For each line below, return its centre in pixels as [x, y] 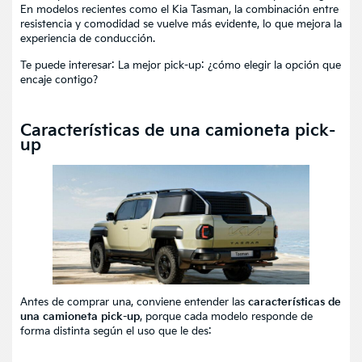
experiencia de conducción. [88, 39]
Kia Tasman [200, 10]
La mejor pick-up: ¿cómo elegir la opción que [229, 66]
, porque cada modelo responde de [226, 316]
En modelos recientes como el [96, 10]
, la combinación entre [284, 10]
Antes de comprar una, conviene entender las [134, 302]
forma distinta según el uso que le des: [116, 331]
